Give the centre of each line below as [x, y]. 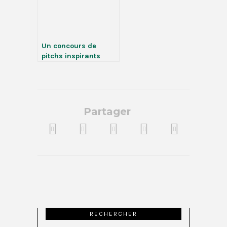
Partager [107, 111]
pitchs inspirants [71, 56]
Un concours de [69, 46]
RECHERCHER [113, 214]
